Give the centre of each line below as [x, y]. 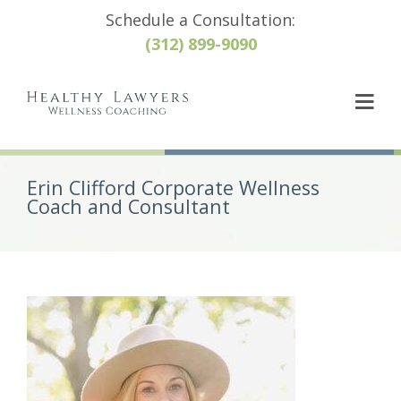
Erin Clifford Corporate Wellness [173, 188]
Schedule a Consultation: [200, 20]
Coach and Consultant [128, 206]
